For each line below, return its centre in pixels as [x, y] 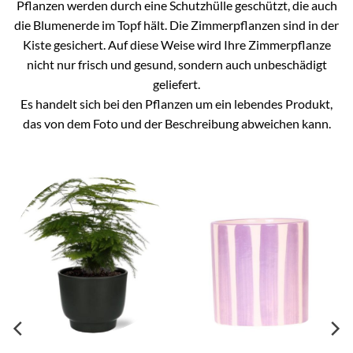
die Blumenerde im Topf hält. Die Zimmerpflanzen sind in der [176, 24]
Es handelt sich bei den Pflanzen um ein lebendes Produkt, [176, 103]
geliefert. [176, 84]
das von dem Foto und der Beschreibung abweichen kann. [176, 123]
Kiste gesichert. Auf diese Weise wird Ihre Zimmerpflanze [176, 44]
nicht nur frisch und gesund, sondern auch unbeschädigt [176, 64]
